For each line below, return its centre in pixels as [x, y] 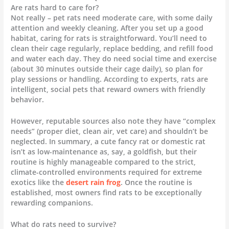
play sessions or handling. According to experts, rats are [110, 79]
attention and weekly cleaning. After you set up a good [107, 28]
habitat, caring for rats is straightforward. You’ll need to [109, 38]
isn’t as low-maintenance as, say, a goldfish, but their [104, 152]
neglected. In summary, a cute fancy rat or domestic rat [108, 142]
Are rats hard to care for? [55, 8]
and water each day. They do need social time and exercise [114, 59]
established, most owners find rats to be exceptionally [107, 193]
